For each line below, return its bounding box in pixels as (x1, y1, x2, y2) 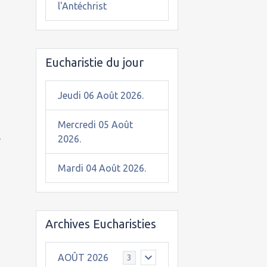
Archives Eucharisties (45, 217, 156, 231)
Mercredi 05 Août (57, 119, 133, 130)
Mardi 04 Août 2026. (57, 162, 146, 173)
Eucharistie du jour (45, 55, 144, 69)
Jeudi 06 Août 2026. (57, 89, 144, 101)
